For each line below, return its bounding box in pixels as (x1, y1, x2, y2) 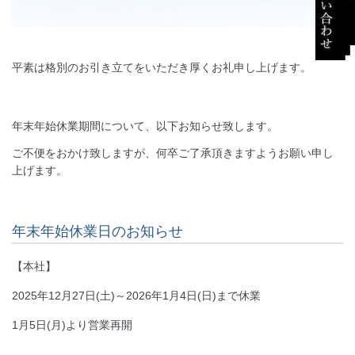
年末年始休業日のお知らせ (12, 223, 183, 240)
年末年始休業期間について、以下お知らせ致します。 (12, 120, 278, 133)
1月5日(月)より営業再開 (12, 319, 132, 332)
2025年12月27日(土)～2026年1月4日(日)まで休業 (12, 289, 261, 303)
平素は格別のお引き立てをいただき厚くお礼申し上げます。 (12, 61, 311, 74)
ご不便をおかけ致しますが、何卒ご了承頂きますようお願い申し (12, 147, 334, 160)
